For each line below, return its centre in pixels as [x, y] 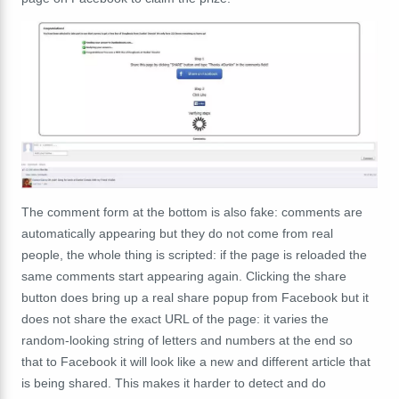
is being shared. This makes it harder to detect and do [174, 383]
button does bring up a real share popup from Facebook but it [195, 297]
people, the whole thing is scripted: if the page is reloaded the [194, 254]
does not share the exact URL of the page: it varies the [175, 318]
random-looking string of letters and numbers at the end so [187, 340]
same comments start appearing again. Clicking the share [184, 276]
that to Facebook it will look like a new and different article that [196, 361]
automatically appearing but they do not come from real [177, 233]
